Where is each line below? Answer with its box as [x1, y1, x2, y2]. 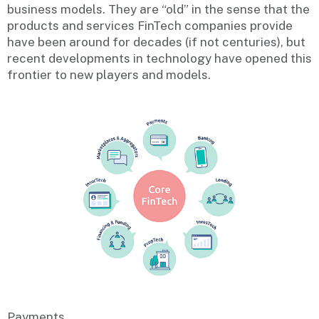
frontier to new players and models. [7, 67, 211, 82]
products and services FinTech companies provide [7, 18, 293, 33]
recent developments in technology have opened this [7, 51, 312, 66]
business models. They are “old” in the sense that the [7, 1, 310, 16]
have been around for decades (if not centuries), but [7, 34, 305, 49]
